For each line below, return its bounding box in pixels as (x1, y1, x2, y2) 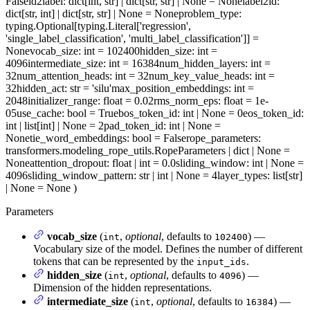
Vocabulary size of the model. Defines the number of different (33, 242, 302, 255)
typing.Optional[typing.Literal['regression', (6, 19, 191, 32)
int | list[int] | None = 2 (6, 119, 104, 131)
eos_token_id (243, 107, 301, 119)
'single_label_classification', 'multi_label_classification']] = (6, 32, 259, 44)
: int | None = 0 (177, 107, 243, 119)
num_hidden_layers (159, 57, 245, 69)
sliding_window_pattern (28, 169, 134, 181)
